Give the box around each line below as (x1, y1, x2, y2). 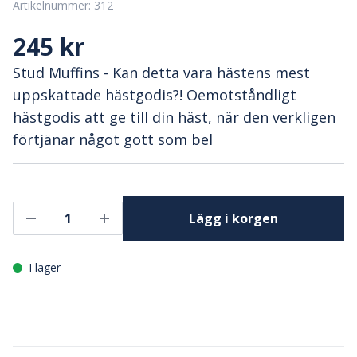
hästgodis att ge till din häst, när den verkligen (13, 108, 335, 127)
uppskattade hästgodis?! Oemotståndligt (13, 85, 296, 104)
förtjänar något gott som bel (13, 130, 213, 149)
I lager (29, 260, 61, 275)
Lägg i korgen (189, 210, 278, 227)
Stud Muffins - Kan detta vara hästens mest (13, 63, 310, 82)
